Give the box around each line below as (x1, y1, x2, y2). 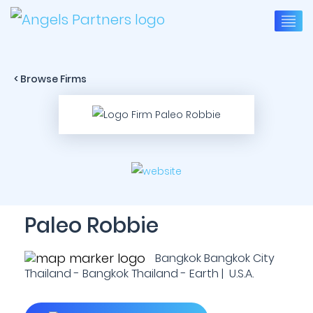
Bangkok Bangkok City (152, 250, 275, 266)
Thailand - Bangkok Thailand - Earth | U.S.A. (24, 265, 254, 282)
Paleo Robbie (24, 211, 159, 240)
